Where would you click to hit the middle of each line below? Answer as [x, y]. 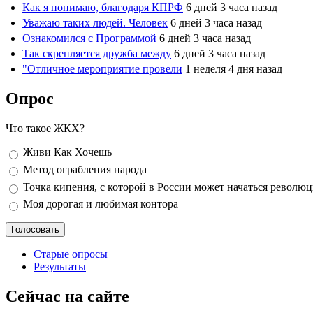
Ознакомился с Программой [89, 38]
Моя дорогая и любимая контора [101, 204]
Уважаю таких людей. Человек [95, 23]
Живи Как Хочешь [67, 152]
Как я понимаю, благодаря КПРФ [103, 8]
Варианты [32, 152]
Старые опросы [71, 254]
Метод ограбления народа [85, 169]
